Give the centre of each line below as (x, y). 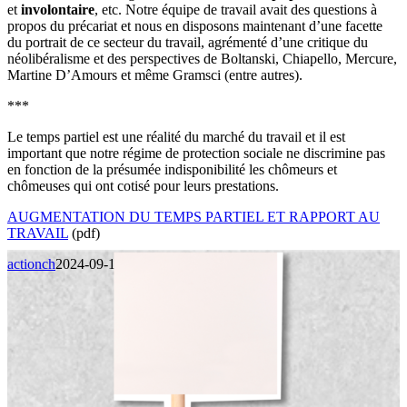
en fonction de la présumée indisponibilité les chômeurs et (172, 170)
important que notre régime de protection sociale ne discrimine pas (196, 154)
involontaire (58, 10)
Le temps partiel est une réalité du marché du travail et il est (176, 137)
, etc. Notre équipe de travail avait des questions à (236, 10)
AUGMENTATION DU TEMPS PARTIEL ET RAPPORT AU (194, 217)
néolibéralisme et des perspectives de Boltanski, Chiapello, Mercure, (202, 59)
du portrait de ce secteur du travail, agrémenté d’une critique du (188, 43)
